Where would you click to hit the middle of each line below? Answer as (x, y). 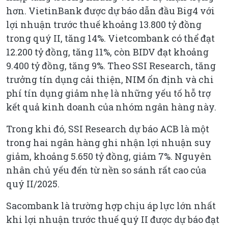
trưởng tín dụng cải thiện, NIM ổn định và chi (110, 79)
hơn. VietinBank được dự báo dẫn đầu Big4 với (110, 10)
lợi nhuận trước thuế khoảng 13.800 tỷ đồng (104, 24)
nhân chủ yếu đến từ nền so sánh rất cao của (106, 170)
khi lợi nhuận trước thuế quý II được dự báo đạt (113, 219)
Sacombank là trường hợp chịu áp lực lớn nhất (111, 205)
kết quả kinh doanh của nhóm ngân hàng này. (111, 107)
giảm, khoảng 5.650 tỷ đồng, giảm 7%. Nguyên (109, 156)
